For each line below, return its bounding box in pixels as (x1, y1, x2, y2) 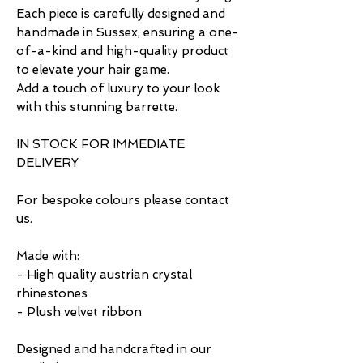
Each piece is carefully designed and (16, 6, 225, 22)
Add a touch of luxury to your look (16, 81, 220, 96)
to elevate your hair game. (16, 62, 169, 78)
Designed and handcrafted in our (16, 342, 211, 357)
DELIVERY (16, 156, 79, 171)
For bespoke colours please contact (16, 193, 229, 208)
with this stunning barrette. (16, 100, 177, 115)
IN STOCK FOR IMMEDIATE (16, 137, 185, 152)
